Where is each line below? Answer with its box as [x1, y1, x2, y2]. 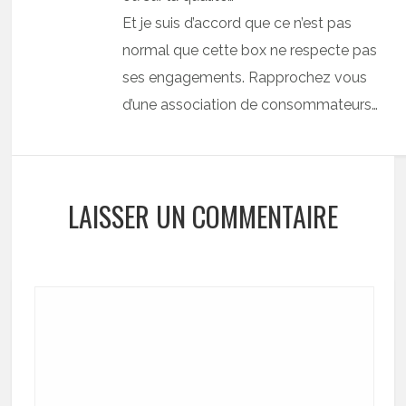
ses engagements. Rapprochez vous [122, 68, 368, 86]
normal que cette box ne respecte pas [122, 41, 378, 59]
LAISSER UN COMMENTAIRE [67, 195, 338, 237]
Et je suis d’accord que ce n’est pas [122, 14, 353, 32]
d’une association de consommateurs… [122, 95, 379, 113]
